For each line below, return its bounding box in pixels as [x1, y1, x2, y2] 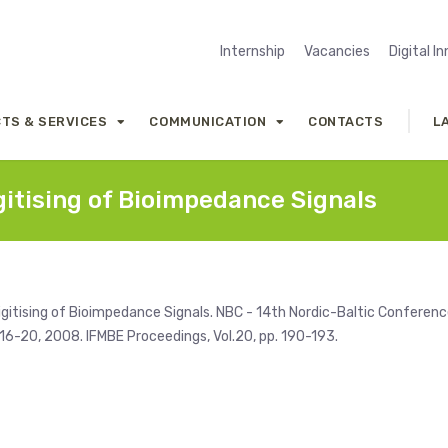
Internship [220, 43, 285, 60]
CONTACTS [308, 113, 384, 129]
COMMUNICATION [149, 113, 267, 129]
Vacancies [304, 43, 370, 60]
